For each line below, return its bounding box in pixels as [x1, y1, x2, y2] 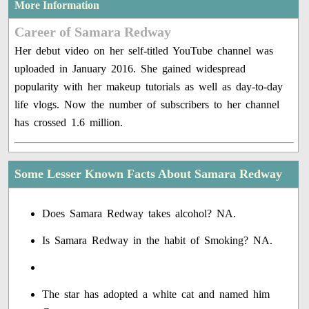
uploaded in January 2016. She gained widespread [14, 63, 246, 75]
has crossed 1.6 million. [14, 117, 123, 129]
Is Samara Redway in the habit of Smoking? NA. [42, 235, 273, 247]
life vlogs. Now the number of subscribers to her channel [14, 99, 280, 111]
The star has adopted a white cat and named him [42, 288, 270, 301]
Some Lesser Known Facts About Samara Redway [14, 167, 283, 181]
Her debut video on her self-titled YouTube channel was [14, 45, 274, 57]
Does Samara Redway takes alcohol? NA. [42, 208, 237, 220]
